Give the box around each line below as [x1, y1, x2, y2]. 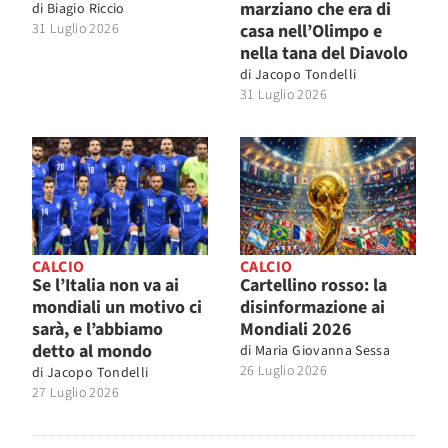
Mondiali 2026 [240, 316, 352, 342]
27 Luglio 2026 [32, 382, 119, 403]
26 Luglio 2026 [240, 360, 327, 381]
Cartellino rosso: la [240, 272, 387, 298]
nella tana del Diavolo [240, 41, 408, 67]
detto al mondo [32, 338, 152, 364]
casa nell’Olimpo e [240, 19, 382, 45]
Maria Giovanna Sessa [255, 340, 391, 361]
